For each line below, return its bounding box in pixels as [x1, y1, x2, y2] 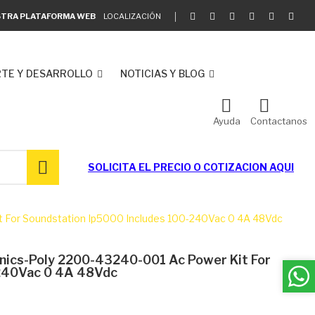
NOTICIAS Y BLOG [120, 67, 205, 79]
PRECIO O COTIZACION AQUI [153, 161, 294, 173]
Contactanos [250, 115, 307, 127]
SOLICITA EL [88, 161, 153, 173]
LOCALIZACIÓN [103, 11, 161, 21]
